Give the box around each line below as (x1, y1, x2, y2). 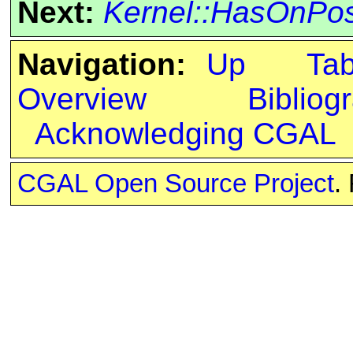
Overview (17, 82, 147, 117)
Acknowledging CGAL (34, 117, 336, 151)
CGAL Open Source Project (17, 169, 334, 199)
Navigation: (17, 47, 186, 82)
